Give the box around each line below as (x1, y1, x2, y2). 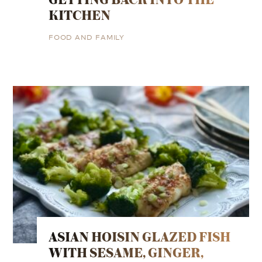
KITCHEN (48, 5, 111, 26)
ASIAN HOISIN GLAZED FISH (48, 226, 230, 247)
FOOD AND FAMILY (48, 32, 125, 42)
